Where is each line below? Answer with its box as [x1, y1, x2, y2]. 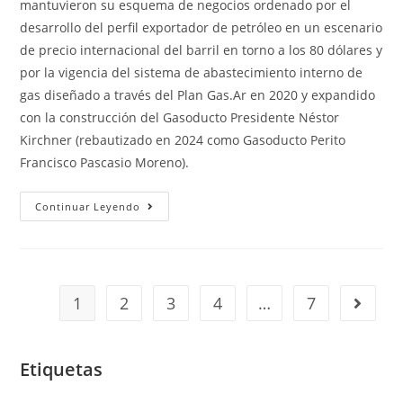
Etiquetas [20, 357, 103, 382]
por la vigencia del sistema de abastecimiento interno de [20, 64, 363, 82]
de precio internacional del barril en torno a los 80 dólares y [20, 41, 383, 59]
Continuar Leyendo [35, 200, 141, 214]
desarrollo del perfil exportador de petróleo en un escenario [20, 19, 383, 37]
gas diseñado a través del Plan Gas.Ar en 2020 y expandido [20, 86, 376, 104]
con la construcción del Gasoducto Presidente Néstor [20, 109, 340, 127]
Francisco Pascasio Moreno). [20, 154, 193, 172]
